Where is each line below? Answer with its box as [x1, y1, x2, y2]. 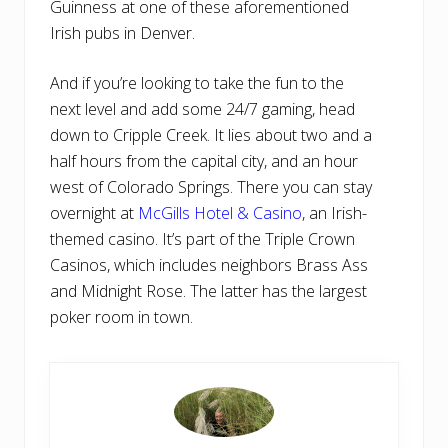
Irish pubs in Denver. [50, 22, 195, 45]
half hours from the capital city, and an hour [50, 150, 358, 173]
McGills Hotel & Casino [138, 202, 302, 225]
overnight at [50, 202, 138, 225]
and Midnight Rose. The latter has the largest [50, 280, 367, 303]
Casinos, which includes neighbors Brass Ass [50, 254, 368, 277]
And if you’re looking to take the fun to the [50, 72, 344, 95]
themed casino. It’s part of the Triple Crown [50, 228, 355, 251]
